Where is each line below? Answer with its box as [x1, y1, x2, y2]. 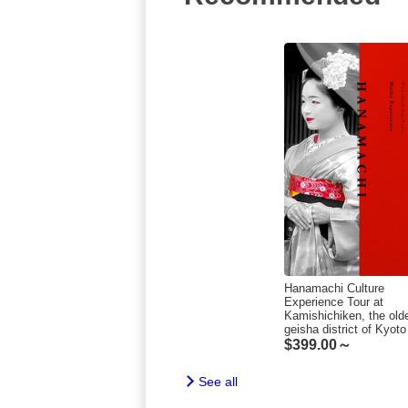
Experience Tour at [284, 295, 383, 310]
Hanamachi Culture [284, 281, 384, 296]
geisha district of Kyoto [284, 322, 406, 337]
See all [199, 373, 238, 389]
